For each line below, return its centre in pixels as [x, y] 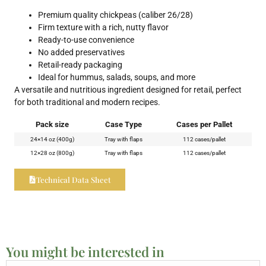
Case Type [123, 124]
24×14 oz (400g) [52, 139]
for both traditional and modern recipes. [87, 102]
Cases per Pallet [204, 124]
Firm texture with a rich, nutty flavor [103, 27]
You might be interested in [85, 251]
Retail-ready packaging [80, 64]
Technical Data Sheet [74, 179]
